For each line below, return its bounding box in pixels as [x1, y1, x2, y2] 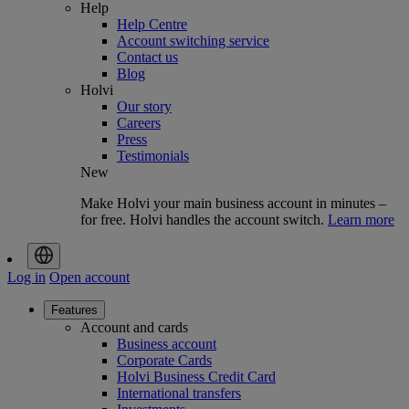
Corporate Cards [117, 352, 212, 369]
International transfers [117, 385, 241, 402]
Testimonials [117, 148, 189, 164]
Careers [117, 115, 161, 131]
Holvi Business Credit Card [117, 369, 276, 385]
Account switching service [117, 33, 269, 49]
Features [51, 303, 98, 318]
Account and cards [80, 320, 188, 336]
